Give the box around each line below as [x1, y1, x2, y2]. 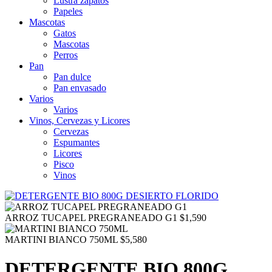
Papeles [53, 6, 83, 16]
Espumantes [53, 137, 100, 148]
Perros [53, 50, 78, 60]
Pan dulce [53, 72, 91, 82]
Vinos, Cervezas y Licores [29, 115, 130, 126]
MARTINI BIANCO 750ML [5, 234, 118, 245]
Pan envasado [53, 83, 106, 93]
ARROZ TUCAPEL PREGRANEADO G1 [5, 212, 177, 223]
